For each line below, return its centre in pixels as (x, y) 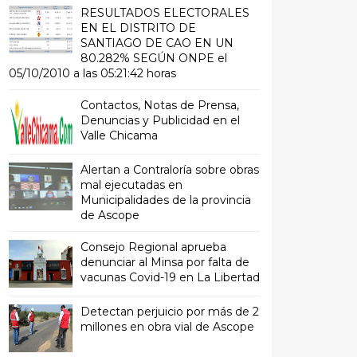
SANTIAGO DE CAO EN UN (157, 43)
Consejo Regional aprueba (153, 247)
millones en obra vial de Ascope (167, 327)
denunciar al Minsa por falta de (165, 262)
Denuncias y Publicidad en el (160, 120)
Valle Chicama (119, 135)
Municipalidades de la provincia (166, 200)
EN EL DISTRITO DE (138, 28)
